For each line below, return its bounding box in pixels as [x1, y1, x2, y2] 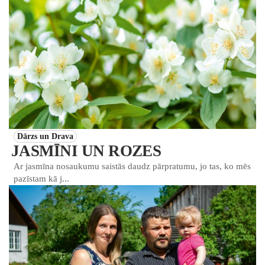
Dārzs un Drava [17, 132, 73, 141]
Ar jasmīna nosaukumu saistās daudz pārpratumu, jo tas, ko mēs [14, 161, 251, 171]
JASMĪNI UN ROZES [11, 142, 161, 160]
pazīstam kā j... [14, 173, 69, 183]
